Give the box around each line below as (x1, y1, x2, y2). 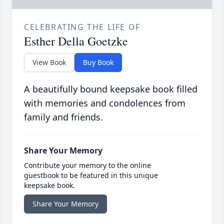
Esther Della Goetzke (24, 33, 128, 49)
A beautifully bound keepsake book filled (24, 83, 197, 95)
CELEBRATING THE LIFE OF (24, 21, 140, 33)
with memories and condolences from (24, 97, 185, 109)
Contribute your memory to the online (24, 160, 151, 170)
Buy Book (83, 57, 113, 67)
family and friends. (24, 111, 103, 123)
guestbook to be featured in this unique (24, 170, 158, 180)
